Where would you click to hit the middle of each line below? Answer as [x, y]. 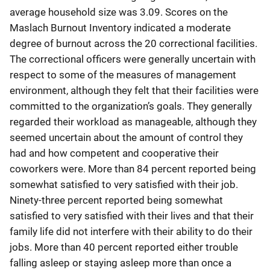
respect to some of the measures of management [123, 75]
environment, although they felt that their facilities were [134, 90]
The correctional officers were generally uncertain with [133, 59]
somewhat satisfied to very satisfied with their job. [124, 184]
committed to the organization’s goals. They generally [131, 106]
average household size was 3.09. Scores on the [119, 12]
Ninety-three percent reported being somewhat [116, 200]
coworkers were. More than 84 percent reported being [133, 169]
